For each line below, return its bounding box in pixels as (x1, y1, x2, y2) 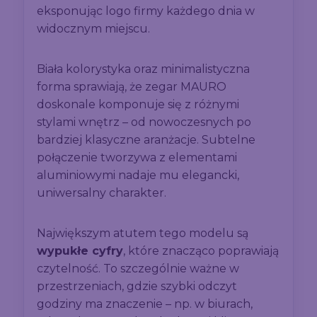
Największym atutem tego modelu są (37, 226, 249, 241)
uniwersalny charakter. (37, 186, 167, 200)
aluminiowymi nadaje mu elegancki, (37, 168, 240, 183)
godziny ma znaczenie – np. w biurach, (37, 297, 253, 311)
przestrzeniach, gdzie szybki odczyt (37, 279, 238, 294)
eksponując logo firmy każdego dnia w (37, 4, 255, 18)
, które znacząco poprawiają (123, 244, 279, 258)
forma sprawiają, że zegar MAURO (37, 80, 227, 94)
